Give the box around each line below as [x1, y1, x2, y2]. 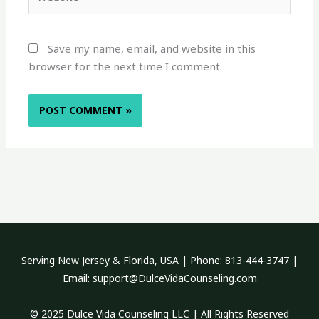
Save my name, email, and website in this [48, 41, 256, 56]
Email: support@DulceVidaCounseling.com [62, 271, 257, 286]
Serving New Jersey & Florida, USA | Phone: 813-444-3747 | [21, 253, 298, 268]
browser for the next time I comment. [28, 59, 223, 74]
